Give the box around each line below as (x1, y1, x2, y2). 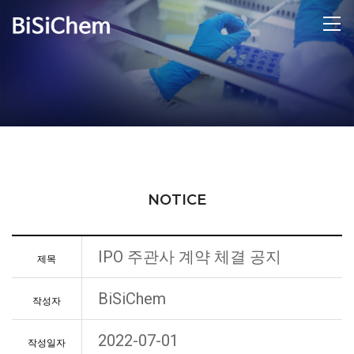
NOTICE (148, 191, 206, 209)
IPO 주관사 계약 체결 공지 (98, 247, 281, 266)
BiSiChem (98, 289, 166, 308)
